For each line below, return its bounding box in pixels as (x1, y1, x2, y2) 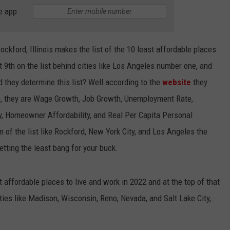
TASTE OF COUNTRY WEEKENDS (32, 62, 128, 70)
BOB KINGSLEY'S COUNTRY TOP (32, 26, 129, 34)
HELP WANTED (139, 17, 182, 25)
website (162, 77, 191, 88)
